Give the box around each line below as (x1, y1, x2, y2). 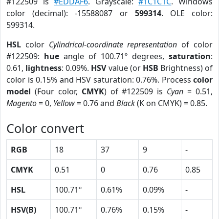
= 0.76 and (75, 98, 116, 109)
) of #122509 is (104, 86, 167, 97)
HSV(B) (11, 204, 36, 215)
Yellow (53, 98, 75, 109)
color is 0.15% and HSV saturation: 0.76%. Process (6, 74, 193, 85)
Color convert (6, 120, 84, 136)
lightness (25, 63, 62, 73)
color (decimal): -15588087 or (6, 8, 135, 19)
